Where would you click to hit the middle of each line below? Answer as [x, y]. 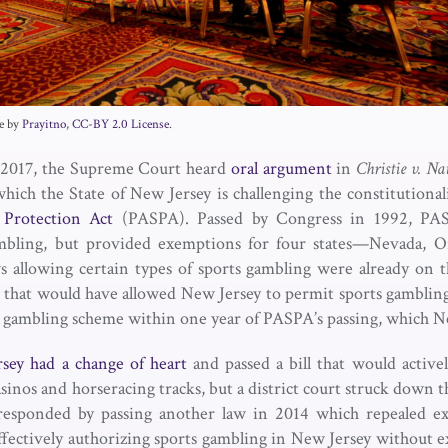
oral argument [281, 169]
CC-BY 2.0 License [120, 124]
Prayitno [44, 124]
